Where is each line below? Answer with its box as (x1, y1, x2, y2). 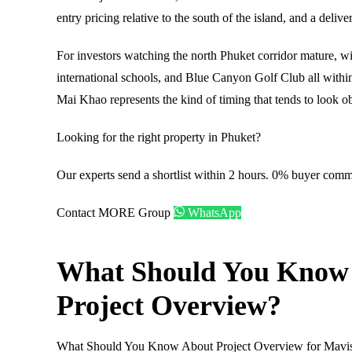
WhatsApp (185, 205, 241, 219)
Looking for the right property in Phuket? (57, 130, 261, 144)
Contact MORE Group (57, 205, 174, 219)
